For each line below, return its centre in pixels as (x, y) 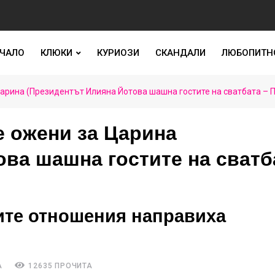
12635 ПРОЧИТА (59, 266)
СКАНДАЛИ (180, 53)
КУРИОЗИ (118, 53)
